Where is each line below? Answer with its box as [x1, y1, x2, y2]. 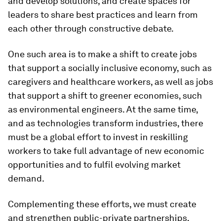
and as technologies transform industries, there [8, 118, 203, 128]
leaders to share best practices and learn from [8, 9, 198, 20]
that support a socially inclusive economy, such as [8, 63, 212, 73]
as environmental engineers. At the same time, [8, 104, 198, 114]
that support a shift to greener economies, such [8, 90, 202, 101]
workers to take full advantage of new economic [8, 146, 204, 156]
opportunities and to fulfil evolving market [8, 159, 181, 170]
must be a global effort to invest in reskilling [8, 132, 188, 142]
